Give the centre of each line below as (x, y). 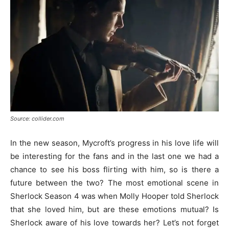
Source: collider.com (37, 119)
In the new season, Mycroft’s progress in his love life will (114, 143)
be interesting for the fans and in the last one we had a (114, 156)
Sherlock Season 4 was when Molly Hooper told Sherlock (114, 196)
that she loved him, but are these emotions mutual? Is (114, 210)
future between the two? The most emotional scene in (114, 183)
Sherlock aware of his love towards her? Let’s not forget (114, 223)
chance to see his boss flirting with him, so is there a (114, 170)
